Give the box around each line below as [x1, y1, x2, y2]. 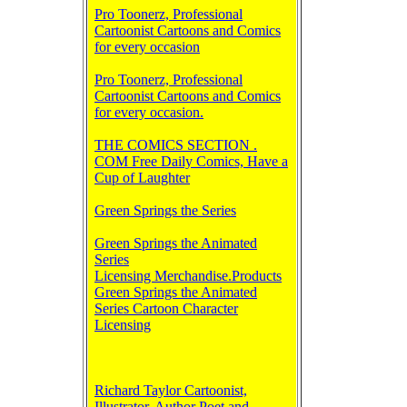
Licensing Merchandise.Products [94, 268, 282, 283]
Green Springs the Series [94, 203, 236, 218]
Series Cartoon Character [94, 301, 238, 316]
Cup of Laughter [94, 170, 190, 185]
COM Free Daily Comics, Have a [94, 154, 288, 169]
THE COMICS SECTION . [94, 137, 257, 153]
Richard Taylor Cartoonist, [94, 382, 247, 398]
